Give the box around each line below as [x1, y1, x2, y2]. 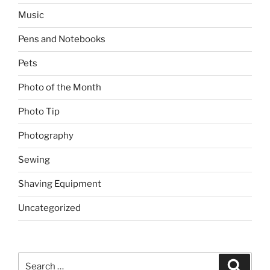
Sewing [18, 154, 50, 166]
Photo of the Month [18, 82, 101, 93]
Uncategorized [18, 202, 81, 214]
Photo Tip [18, 106, 60, 118]
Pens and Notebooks [18, 34, 105, 45]
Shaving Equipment [18, 178, 101, 190]
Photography [18, 130, 74, 142]
